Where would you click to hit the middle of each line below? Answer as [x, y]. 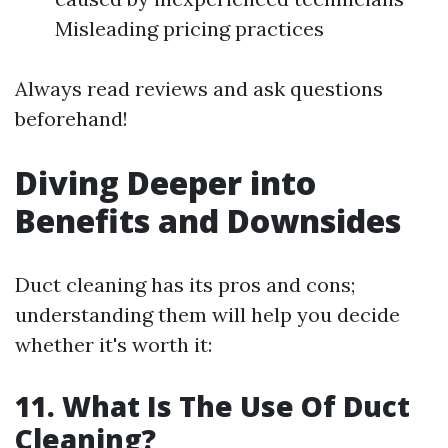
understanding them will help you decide [207, 315]
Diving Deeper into [165, 183]
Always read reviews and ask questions [199, 89]
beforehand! [71, 119]
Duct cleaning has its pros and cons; [185, 285]
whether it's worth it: [113, 345]
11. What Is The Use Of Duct [212, 406]
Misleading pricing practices [189, 29]
